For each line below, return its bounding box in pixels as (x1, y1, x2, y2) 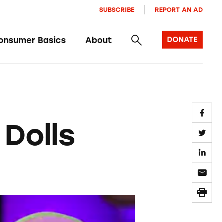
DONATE (166, 35, 198, 45)
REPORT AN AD (154, 5, 203, 13)
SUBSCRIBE (99, 5, 135, 13)
